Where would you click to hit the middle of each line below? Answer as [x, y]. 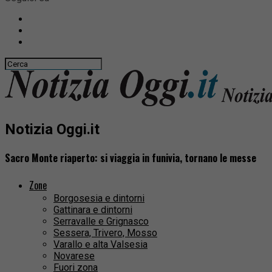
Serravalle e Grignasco [101, 222]
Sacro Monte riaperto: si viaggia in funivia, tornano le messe [131, 158]
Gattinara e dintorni [93, 210]
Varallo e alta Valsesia [100, 245]
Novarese [74, 256]
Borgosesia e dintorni [99, 199]
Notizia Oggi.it [52, 129]
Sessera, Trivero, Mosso [105, 233]
